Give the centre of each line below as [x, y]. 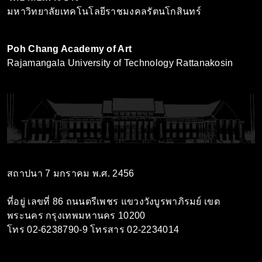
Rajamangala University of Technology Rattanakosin [120, 63]
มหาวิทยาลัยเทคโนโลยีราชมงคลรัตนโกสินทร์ [104, 11]
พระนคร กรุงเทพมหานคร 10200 [76, 215]
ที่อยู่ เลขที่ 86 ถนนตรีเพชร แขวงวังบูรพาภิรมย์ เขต [113, 201]
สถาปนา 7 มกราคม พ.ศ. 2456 [71, 173]
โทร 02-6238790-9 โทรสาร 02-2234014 [93, 229]
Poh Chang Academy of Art [70, 49]
